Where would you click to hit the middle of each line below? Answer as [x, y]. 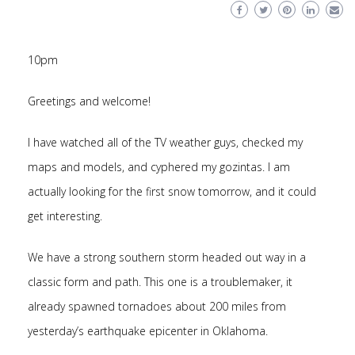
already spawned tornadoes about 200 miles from [157, 306]
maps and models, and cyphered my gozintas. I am [159, 167]
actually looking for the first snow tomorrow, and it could [172, 191]
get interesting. [65, 216]
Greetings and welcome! [89, 101]
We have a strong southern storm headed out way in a [167, 257]
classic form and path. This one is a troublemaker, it [160, 282]
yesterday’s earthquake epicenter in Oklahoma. [148, 331]
